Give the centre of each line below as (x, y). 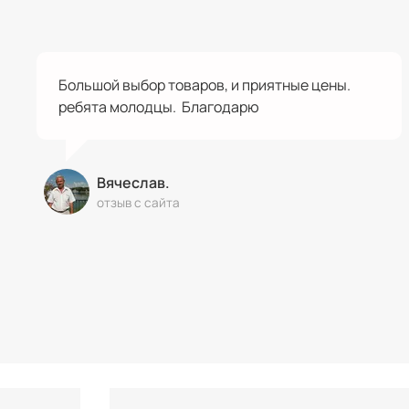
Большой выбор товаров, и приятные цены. (204, 84)
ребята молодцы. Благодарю (159, 106)
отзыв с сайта (138, 202)
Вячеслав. (133, 182)
